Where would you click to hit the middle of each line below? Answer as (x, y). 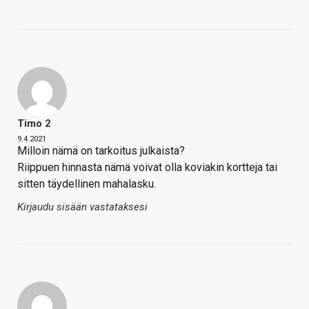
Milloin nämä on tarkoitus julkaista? (101, 151)
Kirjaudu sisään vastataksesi (82, 207)
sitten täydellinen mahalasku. (87, 184)
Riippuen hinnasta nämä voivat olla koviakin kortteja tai (147, 168)
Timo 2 (34, 124)
